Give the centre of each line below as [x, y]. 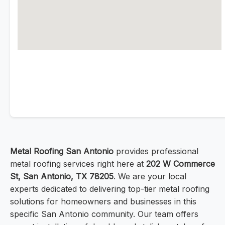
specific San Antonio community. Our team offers [104, 214]
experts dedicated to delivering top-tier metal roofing [110, 189]
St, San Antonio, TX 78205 [62, 177]
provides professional [156, 151]
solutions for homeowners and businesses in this [103, 202]
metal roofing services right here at [78, 164]
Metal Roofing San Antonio [62, 151]
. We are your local [150, 177]
